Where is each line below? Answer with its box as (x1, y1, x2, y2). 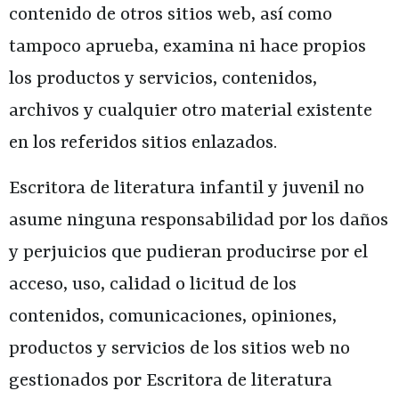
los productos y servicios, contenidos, (9, 69, 317, 91)
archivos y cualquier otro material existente (9, 101, 372, 123)
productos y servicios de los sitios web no (9, 338, 350, 360)
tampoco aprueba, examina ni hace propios (9, 37, 366, 59)
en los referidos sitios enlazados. (9, 133, 277, 155)
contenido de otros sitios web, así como (9, 4, 332, 27)
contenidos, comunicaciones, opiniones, (9, 305, 337, 328)
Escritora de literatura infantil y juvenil (9, 177, 339, 199)
